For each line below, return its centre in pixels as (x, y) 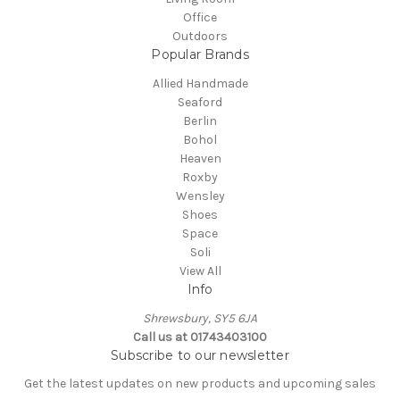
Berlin (200, 121)
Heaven (200, 158)
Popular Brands (200, 54)
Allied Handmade (200, 83)
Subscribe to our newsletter (200, 355)
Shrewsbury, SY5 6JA (200, 318)
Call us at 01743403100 (200, 337)
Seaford (200, 102)
